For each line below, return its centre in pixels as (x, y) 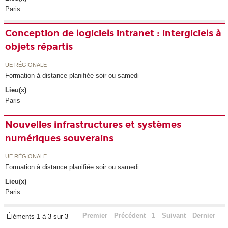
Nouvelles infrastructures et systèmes (93, 125)
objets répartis (39, 47)
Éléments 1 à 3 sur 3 (38, 217)
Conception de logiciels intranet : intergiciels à (113, 33)
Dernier (204, 216)
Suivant (174, 216)
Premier (95, 216)
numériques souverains (60, 139)
